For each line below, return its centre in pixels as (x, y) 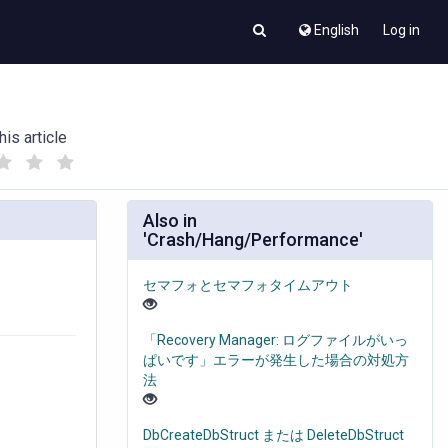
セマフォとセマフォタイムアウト (248, 285)
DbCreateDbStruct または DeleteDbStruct (273, 435)
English (336, 30)
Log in (401, 30)
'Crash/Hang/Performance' (253, 240)
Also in (170, 221)
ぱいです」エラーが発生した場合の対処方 (276, 360)
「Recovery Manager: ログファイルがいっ (275, 340)
